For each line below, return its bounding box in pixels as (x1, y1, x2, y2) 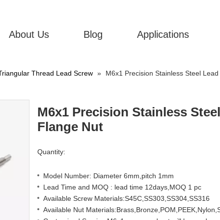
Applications (137, 29, 189, 40)
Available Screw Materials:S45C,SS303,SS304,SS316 (43, 194, 210, 202)
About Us (9, 29, 49, 40)
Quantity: (37, 148, 65, 156)
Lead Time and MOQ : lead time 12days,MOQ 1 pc (43, 183, 201, 191)
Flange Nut (37, 119, 103, 134)
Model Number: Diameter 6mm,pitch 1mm (43, 172, 174, 180)
